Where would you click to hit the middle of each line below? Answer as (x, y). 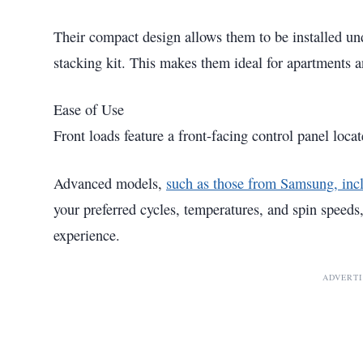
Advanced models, (110, 183)
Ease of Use (89, 110)
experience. (87, 235)
